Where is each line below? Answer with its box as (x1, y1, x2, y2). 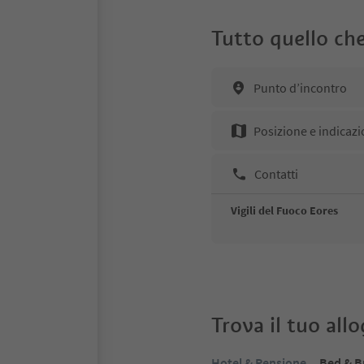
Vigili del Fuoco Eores (231, 203, 338, 218)
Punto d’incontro (253, 79, 347, 96)
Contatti (254, 165, 298, 182)
